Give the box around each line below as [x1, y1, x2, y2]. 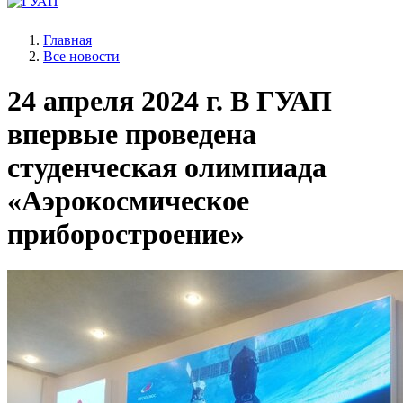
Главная [43, 32, 92, 49]
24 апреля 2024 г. [7, 84, 223, 117]
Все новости [43, 49, 120, 65]
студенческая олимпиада [7, 150, 327, 184]
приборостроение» [7, 217, 245, 250]
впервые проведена [7, 117, 256, 150]
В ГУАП [223, 84, 332, 117]
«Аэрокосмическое [7, 184, 249, 217]
